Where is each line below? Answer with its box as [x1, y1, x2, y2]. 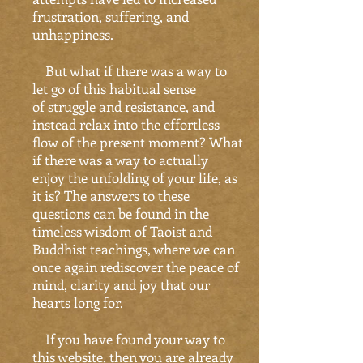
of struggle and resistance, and [32, 97, 215, 115]
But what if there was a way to [32, 62, 227, 79]
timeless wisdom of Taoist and [32, 222, 212, 240]
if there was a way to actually [32, 151, 208, 169]
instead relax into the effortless [32, 115, 220, 133]
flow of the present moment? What [32, 133, 243, 151]
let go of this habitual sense [32, 79, 196, 97]
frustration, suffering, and [32, 7, 189, 25]
